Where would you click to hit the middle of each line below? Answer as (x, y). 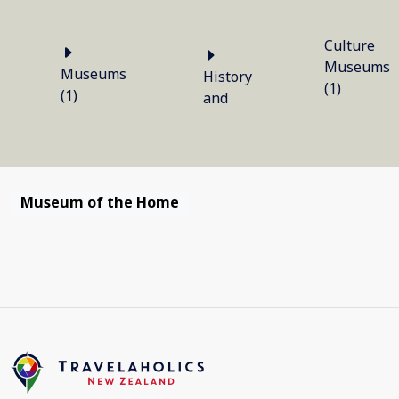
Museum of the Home (99, 203)
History (228, 76)
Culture (350, 45)
